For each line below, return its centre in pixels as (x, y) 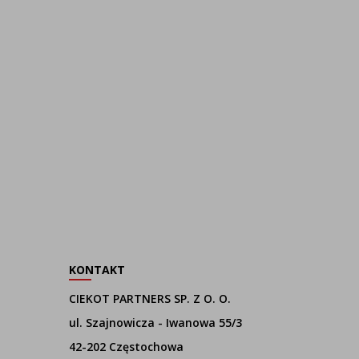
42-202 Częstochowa (126, 347)
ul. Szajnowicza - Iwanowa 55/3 (155, 323)
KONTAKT (97, 270)
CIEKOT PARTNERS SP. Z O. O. (150, 298)
